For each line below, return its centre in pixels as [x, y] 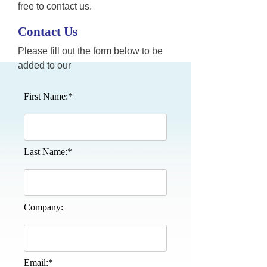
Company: [44, 207]
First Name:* [48, 96]
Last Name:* [48, 152]
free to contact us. [55, 6]
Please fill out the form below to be [90, 51]
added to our [44, 65]
